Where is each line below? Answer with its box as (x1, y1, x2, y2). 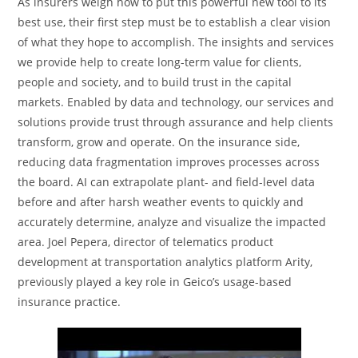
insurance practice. (18, 294, 121, 309)
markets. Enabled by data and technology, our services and (18, 94, 335, 109)
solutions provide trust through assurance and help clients (18, 114, 334, 129)
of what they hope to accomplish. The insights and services (18, 34, 335, 50)
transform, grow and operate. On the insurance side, (18, 134, 300, 149)
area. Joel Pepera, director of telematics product (18, 234, 274, 249)
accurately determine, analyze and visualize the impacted (18, 214, 327, 229)
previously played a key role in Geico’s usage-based (18, 274, 292, 289)
